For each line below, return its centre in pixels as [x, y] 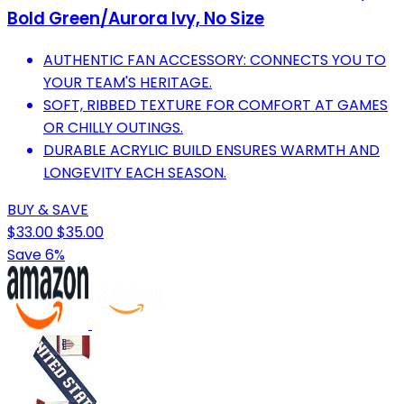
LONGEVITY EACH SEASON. [135, 172]
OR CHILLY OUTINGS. [113, 127]
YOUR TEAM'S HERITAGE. [128, 82]
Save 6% [36, 254]
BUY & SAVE [48, 209]
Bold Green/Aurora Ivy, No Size [136, 19]
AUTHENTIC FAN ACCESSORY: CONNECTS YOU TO [215, 60]
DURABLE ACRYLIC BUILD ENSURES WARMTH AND [211, 150]
